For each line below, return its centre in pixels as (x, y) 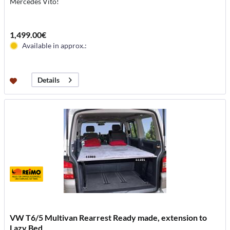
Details (49, 80)
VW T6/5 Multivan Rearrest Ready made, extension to (109, 218)
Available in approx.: (55, 46)
